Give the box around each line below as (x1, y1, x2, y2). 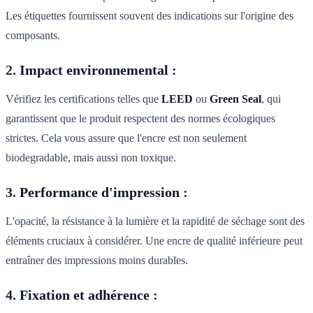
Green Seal (210, 93, 261, 105)
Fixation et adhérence (20, 287, 150, 303)
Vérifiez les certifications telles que (6, 93, 161, 105)
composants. (6, 29, 60, 42)
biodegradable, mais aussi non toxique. (6, 152, 176, 164)
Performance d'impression (20, 184, 180, 201)
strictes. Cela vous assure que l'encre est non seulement (6, 132, 247, 145)
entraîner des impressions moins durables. (6, 254, 188, 267)
